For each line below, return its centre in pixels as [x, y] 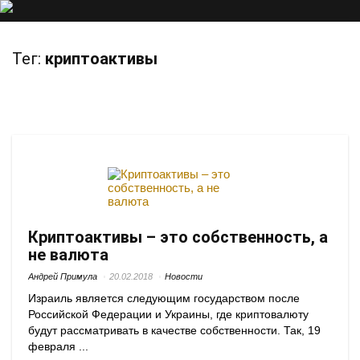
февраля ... [58, 347]
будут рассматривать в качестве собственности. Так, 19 [174, 331]
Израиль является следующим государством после [164, 299]
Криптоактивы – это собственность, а [178, 237]
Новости [184, 276]
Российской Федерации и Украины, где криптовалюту [168, 315]
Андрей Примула [63, 276]
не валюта [68, 255]
